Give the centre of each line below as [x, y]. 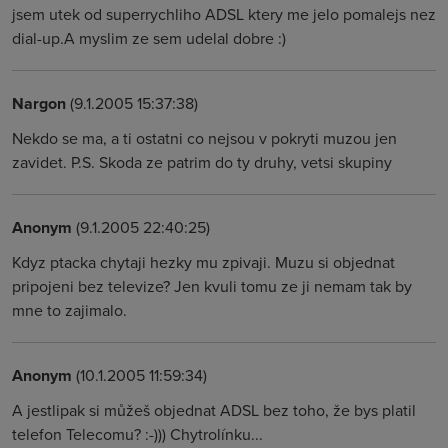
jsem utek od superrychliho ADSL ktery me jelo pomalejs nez [224, 14]
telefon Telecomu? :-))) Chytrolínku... [137, 434]
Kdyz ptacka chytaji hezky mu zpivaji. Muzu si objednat [203, 262]
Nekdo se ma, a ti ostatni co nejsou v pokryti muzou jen [204, 138]
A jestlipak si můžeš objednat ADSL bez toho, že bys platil [214, 410]
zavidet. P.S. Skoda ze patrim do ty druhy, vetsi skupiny [202, 162]
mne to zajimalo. [69, 310]
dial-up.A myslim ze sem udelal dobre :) [149, 38]
